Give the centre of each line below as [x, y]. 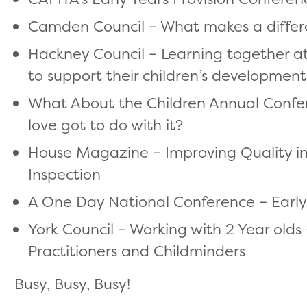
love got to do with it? [105, 124]
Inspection [64, 174]
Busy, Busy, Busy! [73, 283]
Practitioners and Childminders [136, 250]
